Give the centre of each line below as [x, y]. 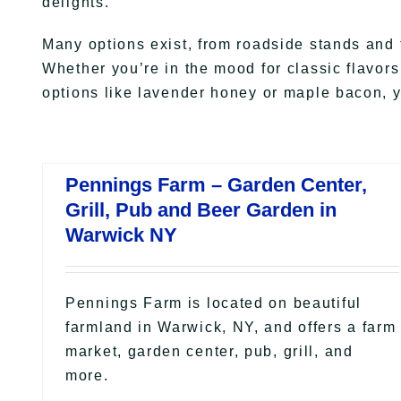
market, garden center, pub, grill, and [209, 351]
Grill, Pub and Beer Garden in [201, 209]
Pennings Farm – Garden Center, [216, 184]
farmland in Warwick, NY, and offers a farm [231, 327]
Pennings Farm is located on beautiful [213, 303]
